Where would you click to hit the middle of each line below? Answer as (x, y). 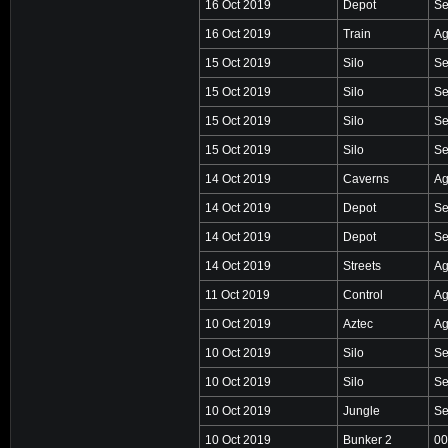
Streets (362, 265)
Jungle (361, 410)
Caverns (366, 178)
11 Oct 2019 (237, 294)
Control (363, 294)
